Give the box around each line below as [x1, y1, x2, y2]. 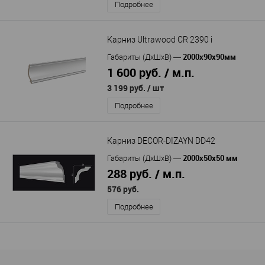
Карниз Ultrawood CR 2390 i [107, 35, 212, 45]
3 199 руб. [107, 82, 147, 93]
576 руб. [107, 183, 139, 195]
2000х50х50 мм [183, 152, 238, 163]
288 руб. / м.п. [107, 165, 185, 182]
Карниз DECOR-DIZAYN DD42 [107, 136, 215, 146]
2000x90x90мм [183, 51, 236, 62]
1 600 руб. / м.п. [107, 64, 195, 80]
